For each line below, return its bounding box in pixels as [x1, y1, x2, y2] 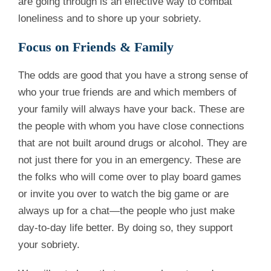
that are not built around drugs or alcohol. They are [18, 137, 247, 149]
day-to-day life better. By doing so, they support [18, 222, 233, 234]
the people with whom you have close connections [18, 120, 244, 132]
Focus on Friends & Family [18, 39, 174, 55]
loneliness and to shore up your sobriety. [18, 13, 201, 25]
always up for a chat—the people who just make [18, 205, 235, 217]
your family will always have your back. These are [18, 103, 244, 116]
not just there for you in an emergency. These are [18, 154, 241, 166]
